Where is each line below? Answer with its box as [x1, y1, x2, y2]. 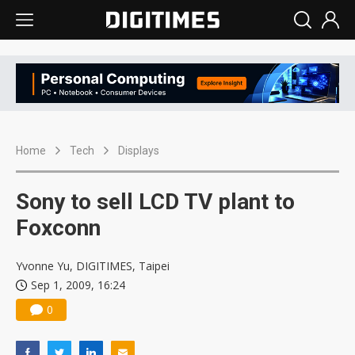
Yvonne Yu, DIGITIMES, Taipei [16, 258, 170, 274]
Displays [118, 144, 159, 158]
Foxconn [16, 215, 101, 242]
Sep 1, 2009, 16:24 [31, 277, 125, 293]
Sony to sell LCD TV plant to [16, 189, 295, 216]
